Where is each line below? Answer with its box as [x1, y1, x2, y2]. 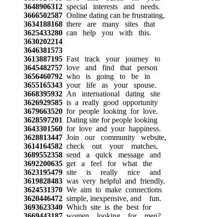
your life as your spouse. [62, 80, 156, 89]
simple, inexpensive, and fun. [62, 194, 161, 202]
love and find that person [62, 63, 157, 72]
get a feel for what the [62, 159, 152, 168]
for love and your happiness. [62, 124, 161, 133]
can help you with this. [62, 28, 151, 37]
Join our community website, [62, 133, 166, 141]
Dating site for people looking [62, 115, 157, 124]
